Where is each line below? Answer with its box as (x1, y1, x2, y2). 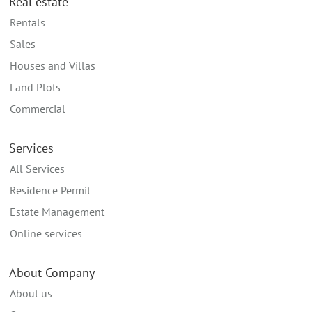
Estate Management (10, 204, 104, 219)
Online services (10, 226, 82, 240)
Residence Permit (10, 182, 91, 197)
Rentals (10, 15, 45, 29)
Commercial (10, 101, 65, 116)
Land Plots (10, 79, 61, 94)
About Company (9, 264, 95, 281)
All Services (10, 161, 65, 175)
